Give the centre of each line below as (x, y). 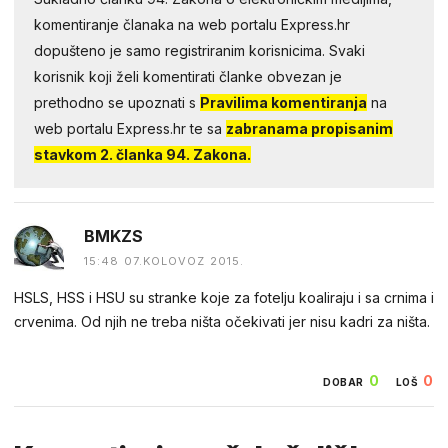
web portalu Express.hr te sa (130, 128)
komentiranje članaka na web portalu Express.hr (192, 24)
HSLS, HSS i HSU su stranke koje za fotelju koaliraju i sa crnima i (224, 297)
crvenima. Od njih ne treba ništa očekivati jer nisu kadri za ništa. (222, 321)
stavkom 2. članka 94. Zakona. (142, 154)
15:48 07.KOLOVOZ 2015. (164, 260)
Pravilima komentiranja (283, 102)
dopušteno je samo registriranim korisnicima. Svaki (199, 50)
